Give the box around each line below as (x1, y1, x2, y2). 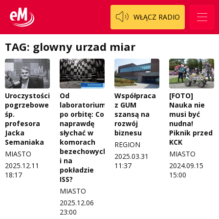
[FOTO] (169, 91, 193, 101)
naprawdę (60, 119, 94, 129)
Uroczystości (5, 91, 50, 101)
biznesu (114, 128, 142, 138)
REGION (114, 140, 140, 150)
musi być (169, 109, 200, 119)
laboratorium (60, 100, 106, 110)
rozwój (114, 119, 138, 129)
